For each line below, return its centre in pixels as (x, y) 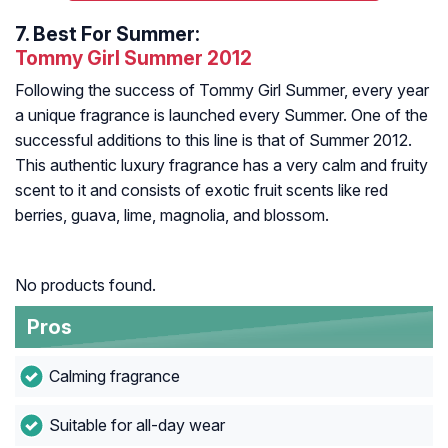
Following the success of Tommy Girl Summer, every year (222, 90)
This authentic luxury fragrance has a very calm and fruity (221, 165)
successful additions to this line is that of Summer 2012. (213, 140)
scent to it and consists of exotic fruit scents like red (201, 190)
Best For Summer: (116, 34)
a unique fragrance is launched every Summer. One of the (221, 115)
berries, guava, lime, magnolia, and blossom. (172, 215)
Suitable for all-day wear (136, 425)
